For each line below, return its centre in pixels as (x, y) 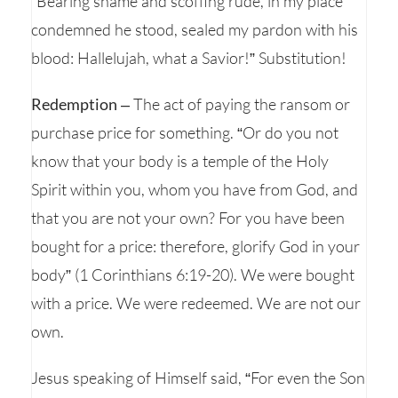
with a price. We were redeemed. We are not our (196, 303)
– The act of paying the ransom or (234, 104)
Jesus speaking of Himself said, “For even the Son (198, 378)
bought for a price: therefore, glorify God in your (195, 246)
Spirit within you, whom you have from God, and (195, 189)
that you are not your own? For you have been (188, 218)
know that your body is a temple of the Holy (180, 161)
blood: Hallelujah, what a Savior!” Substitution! (189, 58)
